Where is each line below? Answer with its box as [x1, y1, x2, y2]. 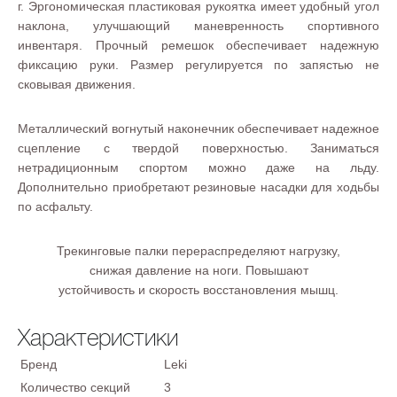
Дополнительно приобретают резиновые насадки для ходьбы [18, 180, 379, 194]
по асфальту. [18, 199, 93, 214]
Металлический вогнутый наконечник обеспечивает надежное [18, 121, 379, 136]
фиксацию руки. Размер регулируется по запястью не [18, 58, 379, 72]
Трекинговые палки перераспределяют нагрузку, [57, 244, 340, 258]
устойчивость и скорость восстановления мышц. [58, 283, 339, 297]
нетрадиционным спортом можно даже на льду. [18, 160, 379, 175]
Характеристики [18, 324, 178, 351]
